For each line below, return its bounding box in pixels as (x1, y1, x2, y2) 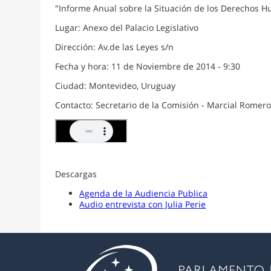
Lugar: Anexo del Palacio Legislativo (55, 21, 199, 33)
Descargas (55, 168, 97, 180)
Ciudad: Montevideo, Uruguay (55, 79, 176, 91)
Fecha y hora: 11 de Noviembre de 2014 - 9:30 (55, 60, 241, 72)
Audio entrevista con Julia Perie (79, 198, 206, 210)
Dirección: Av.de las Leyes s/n (55, 41, 174, 53)
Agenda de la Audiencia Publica (79, 187, 208, 199)
